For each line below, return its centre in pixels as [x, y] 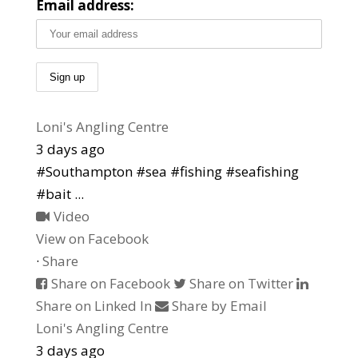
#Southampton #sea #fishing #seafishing [167, 171]
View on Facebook [92, 239]
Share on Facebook [110, 283]
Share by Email [219, 306]
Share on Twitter [241, 283]
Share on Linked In [93, 306]
